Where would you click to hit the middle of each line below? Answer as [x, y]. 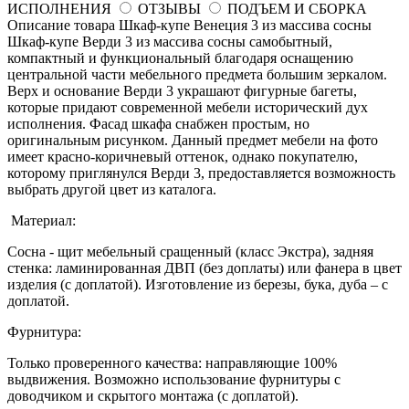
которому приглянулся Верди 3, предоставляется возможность [201, 173]
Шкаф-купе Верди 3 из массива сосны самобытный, [170, 42]
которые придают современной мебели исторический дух [188, 108]
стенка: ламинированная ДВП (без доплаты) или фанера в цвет [204, 268]
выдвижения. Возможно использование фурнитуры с [174, 380]
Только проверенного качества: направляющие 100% [172, 363]
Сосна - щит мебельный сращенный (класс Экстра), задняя [190, 252]
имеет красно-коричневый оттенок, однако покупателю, [183, 157]
